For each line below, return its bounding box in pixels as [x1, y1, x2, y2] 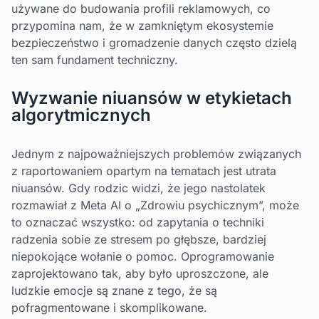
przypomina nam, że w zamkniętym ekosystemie [11, 19, 273, 33]
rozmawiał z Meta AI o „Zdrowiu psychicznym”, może [11, 198, 299, 213]
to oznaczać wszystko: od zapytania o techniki [11, 215, 264, 230]
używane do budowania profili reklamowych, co [11, 1, 271, 16]
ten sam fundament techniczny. [11, 53, 178, 68]
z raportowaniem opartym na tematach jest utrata [11, 164, 276, 179]
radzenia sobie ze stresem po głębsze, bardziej [11, 232, 266, 247]
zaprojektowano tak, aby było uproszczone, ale [11, 266, 268, 281]
